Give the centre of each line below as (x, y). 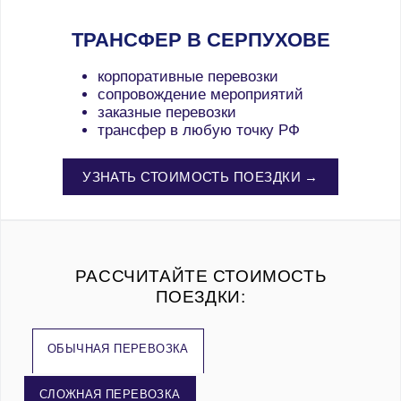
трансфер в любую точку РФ (199, 130)
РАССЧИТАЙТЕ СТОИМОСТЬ (200, 275)
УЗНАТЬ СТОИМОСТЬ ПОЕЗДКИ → (200, 177)
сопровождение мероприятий (200, 94)
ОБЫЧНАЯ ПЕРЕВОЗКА (118, 348)
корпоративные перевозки (188, 76)
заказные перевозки (167, 112)
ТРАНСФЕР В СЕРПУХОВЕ (200, 39)
